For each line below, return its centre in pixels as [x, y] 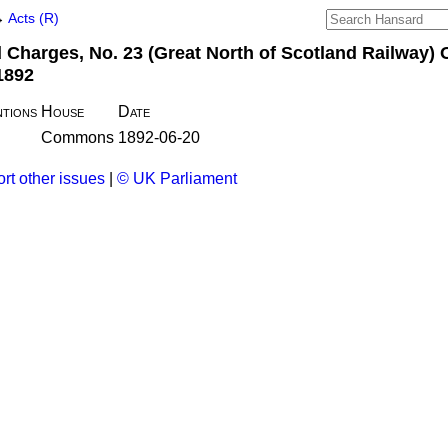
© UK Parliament [177, 178]
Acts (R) [33, 18]
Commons [77, 137]
